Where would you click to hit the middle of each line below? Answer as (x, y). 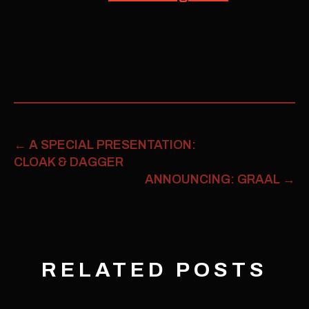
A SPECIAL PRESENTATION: (111, 144)
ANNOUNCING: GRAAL (214, 179)
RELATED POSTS (154, 269)
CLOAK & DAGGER (69, 162)
